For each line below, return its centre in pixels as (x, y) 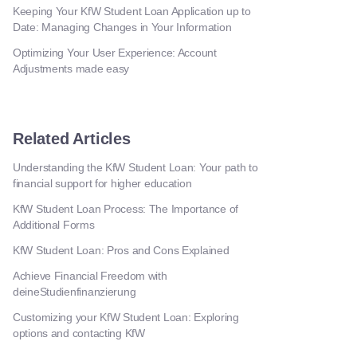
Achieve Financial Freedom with (90, 276)
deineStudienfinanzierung (75, 292)
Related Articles (72, 139)
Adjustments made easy (71, 69)
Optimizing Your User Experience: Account (115, 53)
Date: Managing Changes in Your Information (122, 27)
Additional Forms (54, 225)
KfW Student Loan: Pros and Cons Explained (121, 250)
